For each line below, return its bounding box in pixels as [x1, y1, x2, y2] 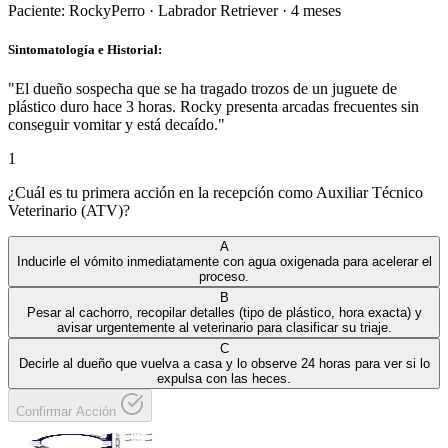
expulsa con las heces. [157, 371, 291, 387]
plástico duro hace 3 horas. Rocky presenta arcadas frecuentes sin [8, 98, 419, 116]
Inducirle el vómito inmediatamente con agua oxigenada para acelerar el [16, 254, 432, 270]
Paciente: [8, 2, 69, 20]
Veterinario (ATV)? [8, 202, 130, 220]
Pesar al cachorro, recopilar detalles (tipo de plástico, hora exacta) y [26, 305, 422, 321]
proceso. [199, 269, 249, 285]
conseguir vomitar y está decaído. [8, 116, 218, 134]
